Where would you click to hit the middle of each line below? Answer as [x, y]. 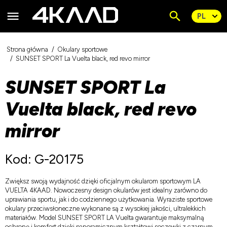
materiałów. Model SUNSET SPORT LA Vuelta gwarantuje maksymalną [104, 217]
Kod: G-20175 [44, 159]
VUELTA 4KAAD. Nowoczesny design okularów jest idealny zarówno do [106, 190]
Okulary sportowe [83, 50]
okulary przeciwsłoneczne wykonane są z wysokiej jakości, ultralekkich [105, 208]
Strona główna [28, 50]
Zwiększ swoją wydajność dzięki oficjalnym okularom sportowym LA [103, 181]
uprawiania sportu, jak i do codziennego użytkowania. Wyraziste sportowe [108, 199]
